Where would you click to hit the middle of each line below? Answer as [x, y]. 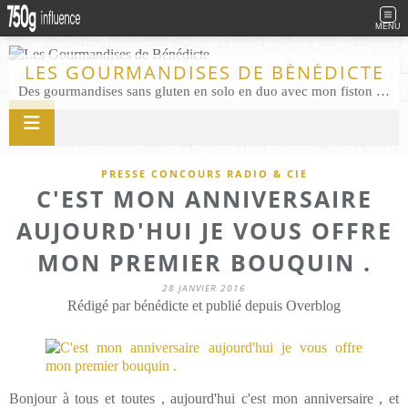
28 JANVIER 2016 [204, 288]
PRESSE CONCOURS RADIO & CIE [204, 173]
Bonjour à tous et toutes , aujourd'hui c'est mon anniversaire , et [204, 398]
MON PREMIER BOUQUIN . [204, 262]
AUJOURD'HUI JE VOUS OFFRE [204, 230]
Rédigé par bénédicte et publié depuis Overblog [204, 306]
